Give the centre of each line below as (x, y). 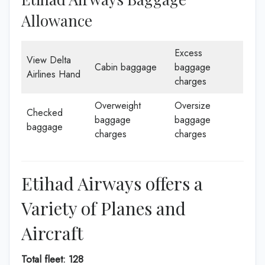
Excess (188, 53)
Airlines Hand (54, 74)
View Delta (49, 60)
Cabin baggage (126, 67)
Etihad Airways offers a (112, 183)
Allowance (57, 20)
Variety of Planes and (104, 208)
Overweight (118, 105)
